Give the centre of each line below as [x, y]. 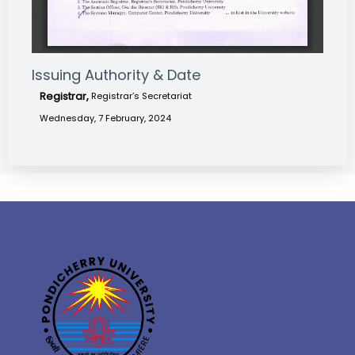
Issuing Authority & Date [116, 75]
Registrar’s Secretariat [141, 96]
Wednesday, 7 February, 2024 [105, 118]
